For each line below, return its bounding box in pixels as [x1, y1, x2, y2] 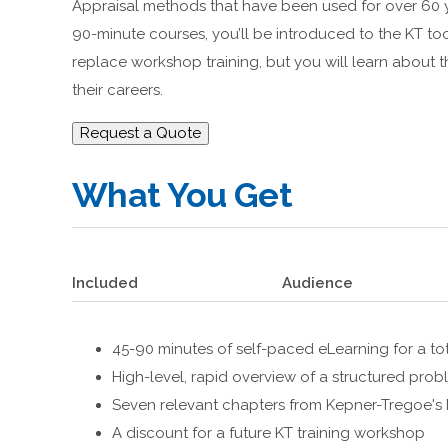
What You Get [72, 175, 292, 216]
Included [72, 274, 138, 293]
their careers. [72, 81, 163, 99]
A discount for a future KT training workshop [112, 424, 425, 443]
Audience [281, 274, 353, 293]
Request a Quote [80, 124, 201, 142]
